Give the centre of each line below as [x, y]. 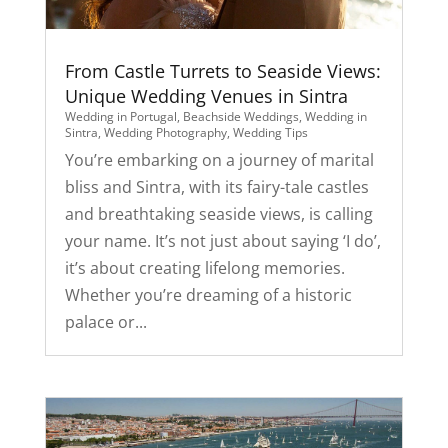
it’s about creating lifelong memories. [204, 267]
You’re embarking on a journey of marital [219, 159]
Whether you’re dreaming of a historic [208, 294]
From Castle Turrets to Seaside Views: [222, 70]
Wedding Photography [165, 132]
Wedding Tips [270, 132]
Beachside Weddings [240, 116]
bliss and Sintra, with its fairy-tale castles [216, 186]
